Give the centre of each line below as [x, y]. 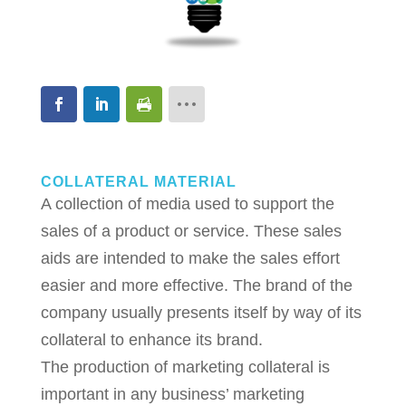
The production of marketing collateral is [185, 367]
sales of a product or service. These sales [191, 231]
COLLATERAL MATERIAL [138, 181]
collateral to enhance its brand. [151, 339]
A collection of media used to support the [187, 203]
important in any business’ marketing [172, 394]
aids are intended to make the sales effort [190, 258]
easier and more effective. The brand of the [196, 285]
